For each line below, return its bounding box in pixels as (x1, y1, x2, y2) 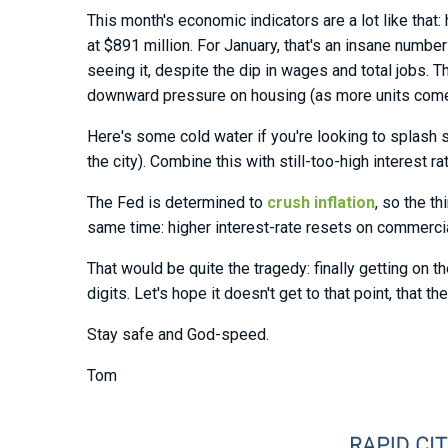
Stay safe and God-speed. (87, 325, 269, 345)
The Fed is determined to (87, 193, 267, 213)
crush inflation (267, 193, 375, 213)
